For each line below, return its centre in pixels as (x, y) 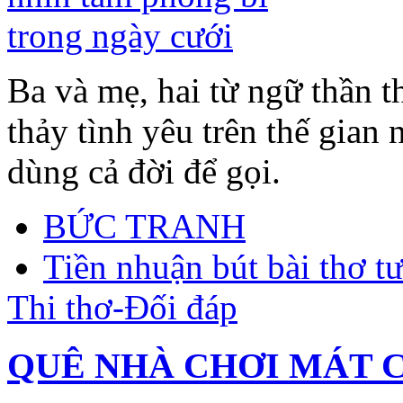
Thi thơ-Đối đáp (122, 307)
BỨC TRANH (144, 227)
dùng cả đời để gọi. (144, 172)
